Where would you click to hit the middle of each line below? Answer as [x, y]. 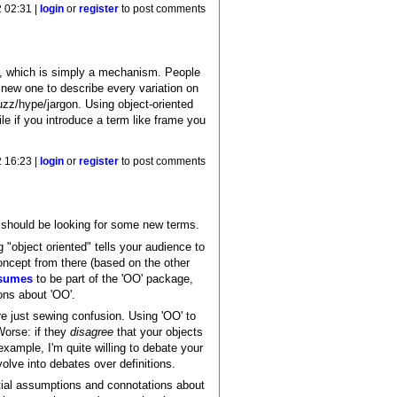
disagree [92, 331]
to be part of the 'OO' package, [113, 278]
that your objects [159, 331]
